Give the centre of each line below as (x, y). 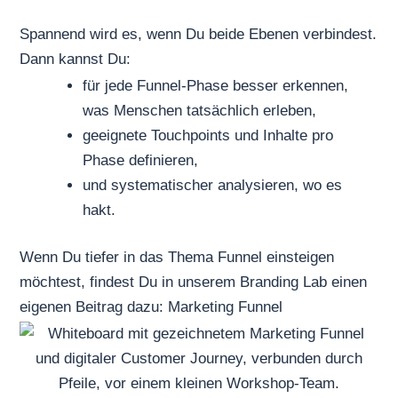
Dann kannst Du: (76, 60)
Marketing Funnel (226, 307)
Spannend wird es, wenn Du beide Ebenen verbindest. (199, 35)
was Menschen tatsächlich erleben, (200, 110)
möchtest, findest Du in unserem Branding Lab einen (194, 283)
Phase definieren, (141, 160)
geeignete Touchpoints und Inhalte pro (208, 135)
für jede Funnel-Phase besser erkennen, (216, 85)
